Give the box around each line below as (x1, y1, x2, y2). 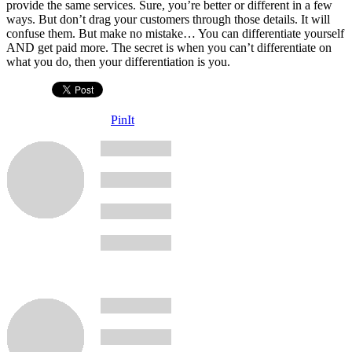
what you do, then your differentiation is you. (6, 54, 230, 68)
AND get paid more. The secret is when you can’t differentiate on (6, 40, 332, 54)
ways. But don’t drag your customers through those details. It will (6, 12, 330, 26)
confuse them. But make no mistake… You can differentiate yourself (6, 26, 344, 40)
